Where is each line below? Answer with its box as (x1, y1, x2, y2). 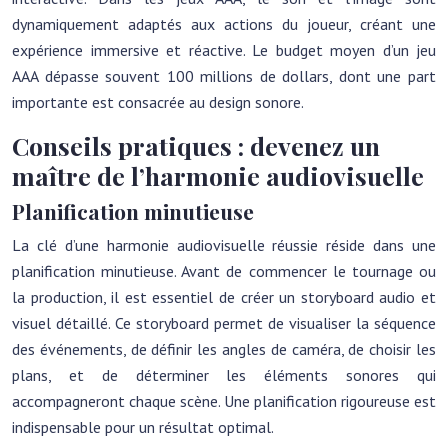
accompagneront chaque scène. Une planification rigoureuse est (12, 391, 436, 411)
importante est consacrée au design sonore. (12, 92, 304, 112)
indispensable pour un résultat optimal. (12, 417, 274, 437)
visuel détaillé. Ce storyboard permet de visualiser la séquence (12, 313, 436, 333)
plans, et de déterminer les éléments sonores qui (12, 365, 436, 385)
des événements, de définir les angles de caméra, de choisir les (12, 339, 436, 359)
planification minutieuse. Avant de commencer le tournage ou (12, 261, 436, 281)
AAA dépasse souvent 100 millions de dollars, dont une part (12, 66, 436, 86)
